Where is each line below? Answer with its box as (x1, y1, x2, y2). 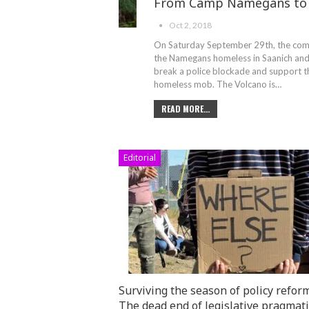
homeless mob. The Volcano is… (154, 79, 282, 90)
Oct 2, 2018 (169, 20, 212, 31)
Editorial (123, 152, 156, 164)
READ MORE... (161, 103, 210, 115)
